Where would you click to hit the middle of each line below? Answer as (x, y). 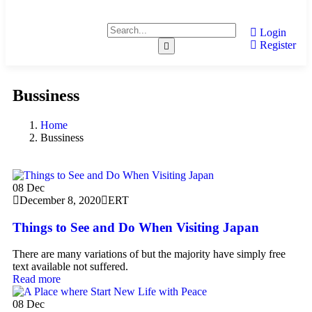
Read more (37, 279)
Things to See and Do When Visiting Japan (136, 227)
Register (276, 45)
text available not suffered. (70, 267)
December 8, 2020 (60, 200)
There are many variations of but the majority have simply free (149, 254)
